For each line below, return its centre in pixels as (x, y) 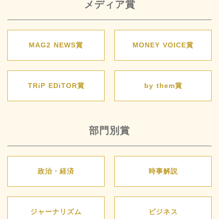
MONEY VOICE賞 (163, 45)
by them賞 (163, 86)
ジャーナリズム (56, 212)
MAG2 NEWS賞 (56, 45)
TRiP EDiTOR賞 (56, 86)
